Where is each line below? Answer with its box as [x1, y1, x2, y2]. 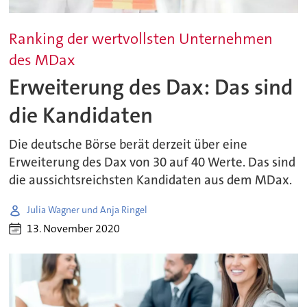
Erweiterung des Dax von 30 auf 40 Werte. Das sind [9, 153, 296, 171]
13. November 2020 [27, 221, 121, 236]
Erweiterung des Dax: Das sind [9, 73, 294, 102]
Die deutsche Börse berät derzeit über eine [9, 136, 248, 153]
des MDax [9, 49, 75, 70]
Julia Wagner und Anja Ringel [27, 204, 148, 217]
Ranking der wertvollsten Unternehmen [9, 28, 273, 49]
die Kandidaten [9, 101, 153, 130]
